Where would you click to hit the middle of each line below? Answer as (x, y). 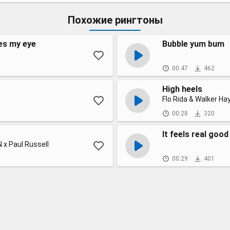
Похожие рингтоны (115, 20)
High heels (182, 89)
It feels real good (195, 134)
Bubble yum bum (193, 44)
